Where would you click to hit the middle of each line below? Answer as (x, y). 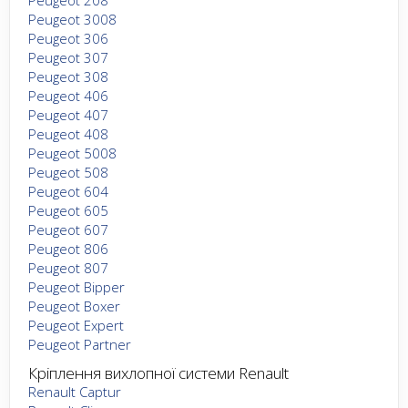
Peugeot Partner (80, 344)
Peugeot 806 (68, 248)
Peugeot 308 (68, 76)
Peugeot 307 (68, 57)
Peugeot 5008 (72, 153)
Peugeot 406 (68, 95)
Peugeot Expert (76, 325)
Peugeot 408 (68, 133)
